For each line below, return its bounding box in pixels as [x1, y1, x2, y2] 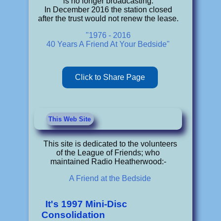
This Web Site [48, 115, 91, 123]
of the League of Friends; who [56, 148, 160, 157]
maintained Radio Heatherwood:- [50, 157, 166, 166]
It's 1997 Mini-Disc [45, 198, 128, 209]
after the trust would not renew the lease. [37, 14, 179, 23]
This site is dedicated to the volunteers [43, 140, 177, 148]
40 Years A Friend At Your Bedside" [46, 40, 170, 49]
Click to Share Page [75, 73, 146, 82]
